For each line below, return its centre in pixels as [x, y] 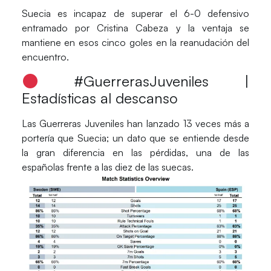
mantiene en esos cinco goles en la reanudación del [135, 42]
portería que [50, 138]
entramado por [59, 28]
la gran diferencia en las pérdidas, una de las [135, 153]
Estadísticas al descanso [100, 98]
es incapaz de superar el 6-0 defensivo [150, 13]
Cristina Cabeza [133, 28]
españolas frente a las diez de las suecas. [107, 167]
